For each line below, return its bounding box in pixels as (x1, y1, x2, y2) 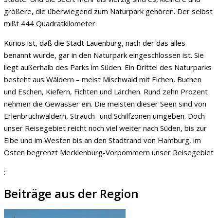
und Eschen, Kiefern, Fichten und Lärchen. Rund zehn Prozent (4, 87, 208, 96)
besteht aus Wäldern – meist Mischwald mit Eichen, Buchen (4, 74, 201, 84)
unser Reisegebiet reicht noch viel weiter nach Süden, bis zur (4, 123, 207, 133)
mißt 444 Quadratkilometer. (4, 18, 97, 28)
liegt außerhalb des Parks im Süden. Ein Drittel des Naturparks (4, 62, 212, 72)
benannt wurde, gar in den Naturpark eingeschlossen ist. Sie (4, 50, 204, 60)
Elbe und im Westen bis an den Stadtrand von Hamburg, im (4, 135, 201, 145)
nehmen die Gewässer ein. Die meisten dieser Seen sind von (4, 99, 206, 109)
